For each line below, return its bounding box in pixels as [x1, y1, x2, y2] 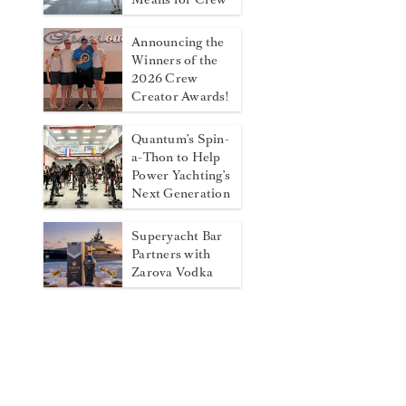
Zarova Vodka [131, 264, 214, 281]
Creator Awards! [131, 88, 228, 105]
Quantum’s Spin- [131, 130, 229, 148]
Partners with [131, 246, 211, 263]
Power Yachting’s [131, 167, 231, 184]
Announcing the [131, 34, 225, 51]
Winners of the [131, 52, 218, 69]
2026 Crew [131, 70, 198, 87]
